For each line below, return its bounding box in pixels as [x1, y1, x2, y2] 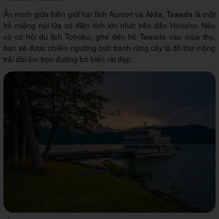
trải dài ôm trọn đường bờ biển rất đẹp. [3, 53, 133, 65]
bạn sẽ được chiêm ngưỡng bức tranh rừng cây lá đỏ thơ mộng [3, 42, 216, 53]
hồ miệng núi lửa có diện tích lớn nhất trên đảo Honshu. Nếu [3, 20, 216, 31]
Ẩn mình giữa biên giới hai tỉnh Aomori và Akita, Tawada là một [3, 8, 216, 20]
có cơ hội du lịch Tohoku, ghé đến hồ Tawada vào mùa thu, [3, 31, 216, 42]
